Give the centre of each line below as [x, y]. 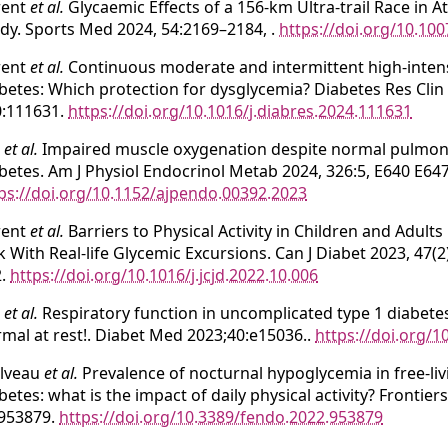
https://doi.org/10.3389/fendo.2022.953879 [221, 417]
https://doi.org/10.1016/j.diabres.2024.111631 [240, 111]
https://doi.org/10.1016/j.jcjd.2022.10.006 [164, 275]
